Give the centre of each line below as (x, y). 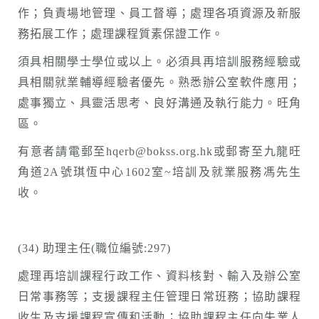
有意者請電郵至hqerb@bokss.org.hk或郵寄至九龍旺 (159, 151)
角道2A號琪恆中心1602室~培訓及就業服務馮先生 (159, 172)
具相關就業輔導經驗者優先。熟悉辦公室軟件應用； (159, 82)
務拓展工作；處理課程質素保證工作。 (121, 34)
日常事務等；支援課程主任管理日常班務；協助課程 (159, 297)
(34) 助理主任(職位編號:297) (94, 248)
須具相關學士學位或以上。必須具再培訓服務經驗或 (159, 62)
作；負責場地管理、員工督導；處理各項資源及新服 (159, 13)
